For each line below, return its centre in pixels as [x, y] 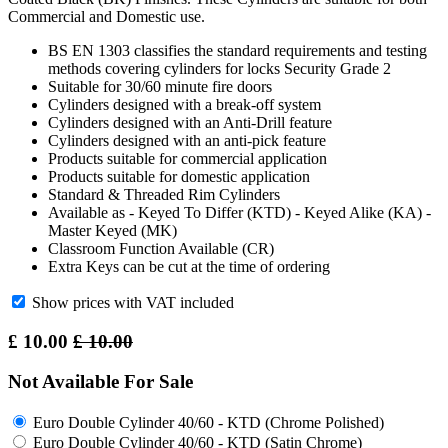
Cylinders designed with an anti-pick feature [187, 140]
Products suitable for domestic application [179, 176]
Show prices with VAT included [133, 302]
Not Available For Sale [100, 382]
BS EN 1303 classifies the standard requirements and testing [237, 50]
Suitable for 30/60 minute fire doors [160, 86]
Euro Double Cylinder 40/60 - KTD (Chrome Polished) [208, 423]
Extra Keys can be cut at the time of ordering [189, 266]
